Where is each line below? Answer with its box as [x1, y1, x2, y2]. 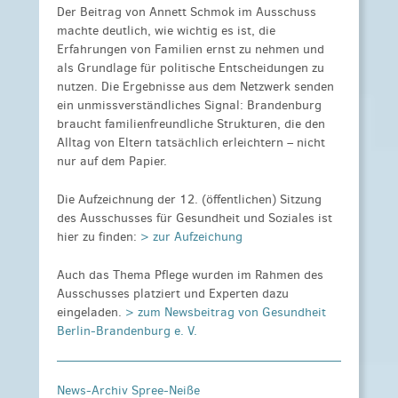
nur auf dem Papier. [57, 152, 167, 170]
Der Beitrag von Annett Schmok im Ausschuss [57, 3, 316, 20]
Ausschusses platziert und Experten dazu [57, 285, 289, 303]
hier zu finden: [57, 227, 140, 245]
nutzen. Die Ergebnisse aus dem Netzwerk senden [57, 77, 334, 95]
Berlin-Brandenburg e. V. [57, 322, 197, 340]
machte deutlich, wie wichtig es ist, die [57, 21, 275, 39]
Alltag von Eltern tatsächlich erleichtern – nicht [57, 133, 325, 151]
